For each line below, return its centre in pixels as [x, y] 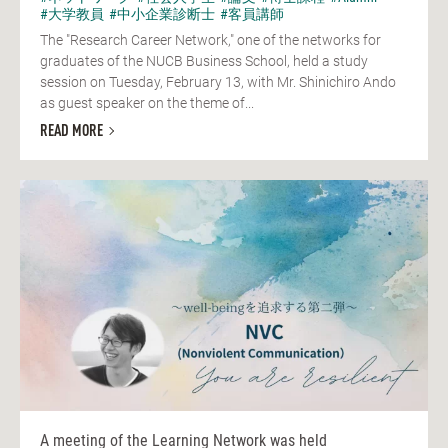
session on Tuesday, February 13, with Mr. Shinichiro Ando [218, 82]
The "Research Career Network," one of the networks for [210, 40]
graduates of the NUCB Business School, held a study [204, 61]
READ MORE [71, 132]
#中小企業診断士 [162, 14]
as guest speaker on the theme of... [147, 103]
